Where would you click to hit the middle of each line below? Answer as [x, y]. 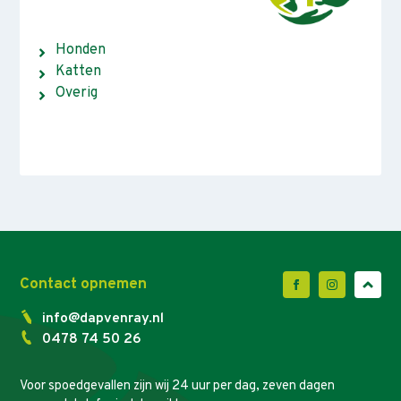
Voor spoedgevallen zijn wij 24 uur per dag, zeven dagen [178, 386]
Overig [77, 94]
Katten [79, 72]
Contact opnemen [84, 284]
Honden [81, 51]
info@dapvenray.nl [103, 319]
